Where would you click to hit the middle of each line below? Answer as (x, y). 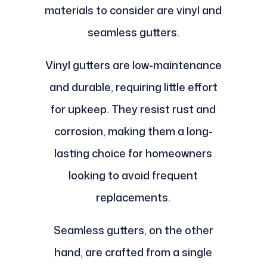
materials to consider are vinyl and (133, 10)
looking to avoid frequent (133, 176)
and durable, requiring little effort (133, 87)
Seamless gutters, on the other (133, 230)
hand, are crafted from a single (133, 252)
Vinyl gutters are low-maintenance (133, 65)
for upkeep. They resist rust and (133, 109)
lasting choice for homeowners (133, 153)
